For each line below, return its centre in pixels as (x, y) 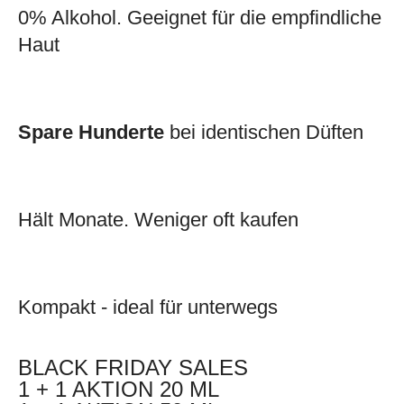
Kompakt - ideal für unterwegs (148, 307)
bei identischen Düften (264, 132)
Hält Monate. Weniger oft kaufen (158, 219)
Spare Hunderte (91, 132)
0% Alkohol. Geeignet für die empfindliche (200, 17)
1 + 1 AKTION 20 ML (119, 389)
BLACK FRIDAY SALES (133, 367)
